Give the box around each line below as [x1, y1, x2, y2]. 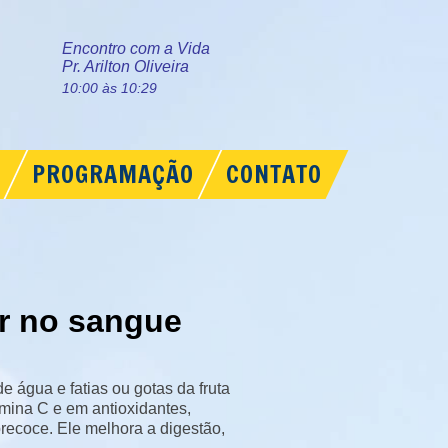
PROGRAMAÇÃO [31, 157, 194, 191]
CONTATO [225, 157, 322, 191]
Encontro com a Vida [61, 40, 210, 57]
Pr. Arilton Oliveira [61, 58, 189, 75]
